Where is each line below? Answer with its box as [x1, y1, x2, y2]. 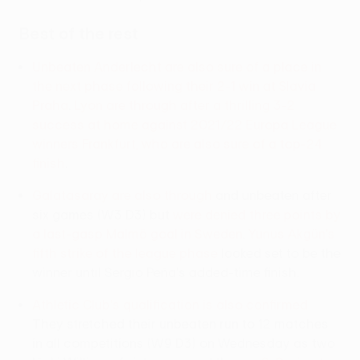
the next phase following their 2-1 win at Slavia [32, 79, 316, 94]
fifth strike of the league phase [32, 246, 218, 261]
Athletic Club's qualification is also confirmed [32, 297, 308, 313]
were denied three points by [173, 207, 341, 223]
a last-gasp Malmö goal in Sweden [32, 227, 243, 242]
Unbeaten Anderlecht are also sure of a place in [32, 59, 321, 75]
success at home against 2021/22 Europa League [32, 117, 337, 133]
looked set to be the [218, 246, 341, 261]
